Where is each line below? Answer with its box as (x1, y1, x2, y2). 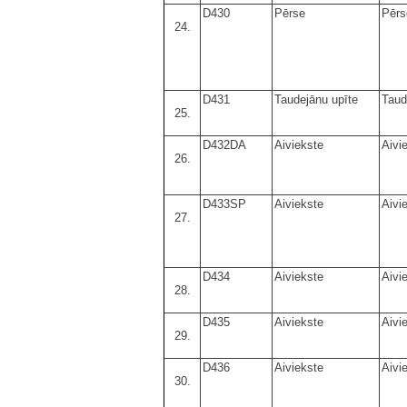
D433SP (203, 196, 246, 211)
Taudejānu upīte (274, 92, 358, 106)
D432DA (203, 137, 246, 152)
